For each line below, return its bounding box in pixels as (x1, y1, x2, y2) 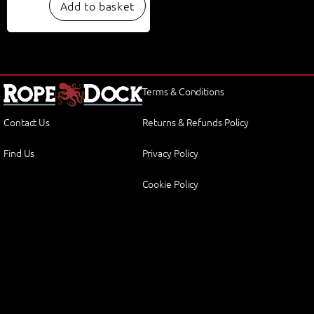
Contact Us (4, 114, 50, 129)
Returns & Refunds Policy (142, 115, 250, 129)
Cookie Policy (142, 177, 199, 191)
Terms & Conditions (142, 84, 224, 98)
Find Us (4, 145, 35, 160)
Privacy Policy (142, 146, 199, 160)
